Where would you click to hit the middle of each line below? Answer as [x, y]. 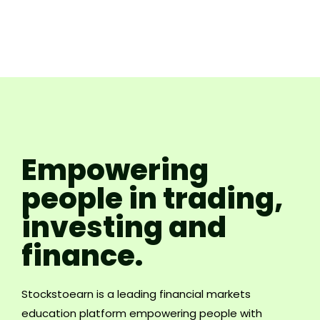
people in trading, [152, 198]
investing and [124, 227]
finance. [82, 255]
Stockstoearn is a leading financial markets [136, 294]
